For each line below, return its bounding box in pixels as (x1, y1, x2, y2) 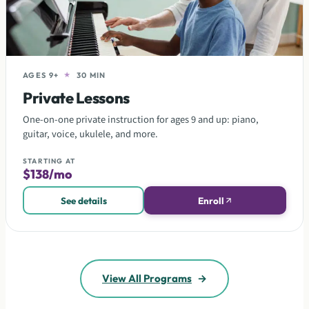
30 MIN (76, 70, 106, 80)
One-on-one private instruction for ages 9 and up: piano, (23, 112, 259, 127)
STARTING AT (23, 157, 76, 166)
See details (60, 194, 107, 207)
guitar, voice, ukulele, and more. (23, 127, 158, 141)
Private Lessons (23, 88, 130, 108)
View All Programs (102, 272, 192, 285)
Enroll (197, 194, 224, 207)
